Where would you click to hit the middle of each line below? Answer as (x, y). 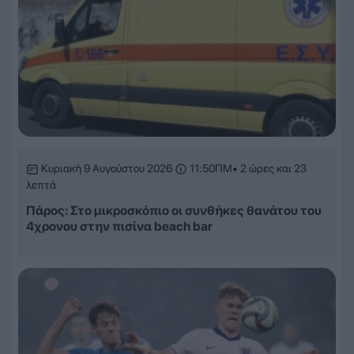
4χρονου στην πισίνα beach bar (119, 227)
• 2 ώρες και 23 (269, 169)
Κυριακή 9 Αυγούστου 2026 (107, 169)
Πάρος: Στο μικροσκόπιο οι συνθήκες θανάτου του (174, 211)
